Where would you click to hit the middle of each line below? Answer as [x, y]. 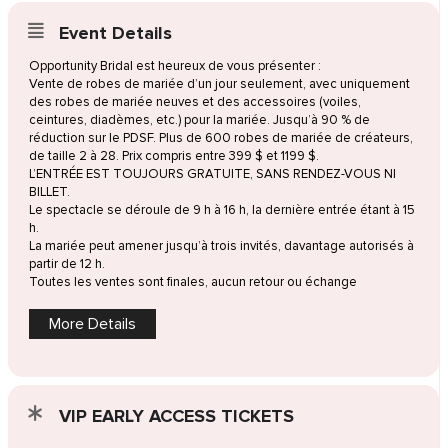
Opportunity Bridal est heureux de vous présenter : [174, 66]
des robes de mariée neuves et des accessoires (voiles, [194, 102]
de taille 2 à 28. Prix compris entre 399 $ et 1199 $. [173, 156]
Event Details [115, 33]
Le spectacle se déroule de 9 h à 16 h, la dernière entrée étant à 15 [221, 210]
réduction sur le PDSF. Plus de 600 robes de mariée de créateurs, [220, 138]
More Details [92, 324]
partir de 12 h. [66, 264]
